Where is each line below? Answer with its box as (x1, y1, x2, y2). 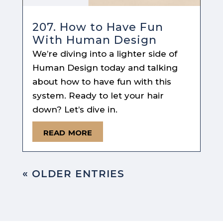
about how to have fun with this (32, 77, 171, 87)
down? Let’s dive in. (32, 105, 117, 115)
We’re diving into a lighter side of (32, 49, 177, 59)
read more (43, 124, 92, 138)
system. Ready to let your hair (32, 91, 164, 101)
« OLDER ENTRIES (22, 168, 124, 180)
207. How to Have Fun (32, 20, 163, 34)
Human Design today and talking (32, 63, 178, 73)
